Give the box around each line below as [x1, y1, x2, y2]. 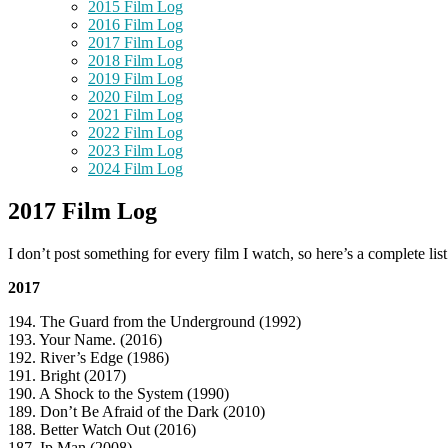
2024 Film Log [88, 160, 183, 178]
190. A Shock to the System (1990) [8, 385, 229, 403]
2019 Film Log [88, 70, 183, 88]
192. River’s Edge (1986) [8, 349, 169, 367]
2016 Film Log [88, 16, 183, 34]
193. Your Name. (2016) [8, 331, 162, 349]
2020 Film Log [88, 88, 183, 106]
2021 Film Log [88, 106, 183, 124]
